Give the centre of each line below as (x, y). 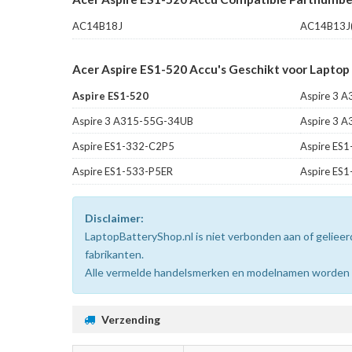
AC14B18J (97, 26)
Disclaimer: (114, 218)
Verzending (131, 319)
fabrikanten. (114, 254)
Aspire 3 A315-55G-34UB (133, 121)
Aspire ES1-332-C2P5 (123, 146)
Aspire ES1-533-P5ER (123, 171)
